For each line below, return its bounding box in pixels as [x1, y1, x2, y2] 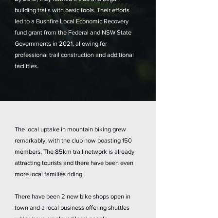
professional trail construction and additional [15, 51, 134, 58]
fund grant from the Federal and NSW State [15, 28, 131, 36]
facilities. [15, 62, 38, 70]
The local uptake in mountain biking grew [15, 125, 126, 133]
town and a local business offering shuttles [15, 203, 129, 211]
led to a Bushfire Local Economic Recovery [15, 17, 128, 25]
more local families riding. [15, 170, 85, 178]
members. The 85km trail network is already [15, 147, 134, 155]
